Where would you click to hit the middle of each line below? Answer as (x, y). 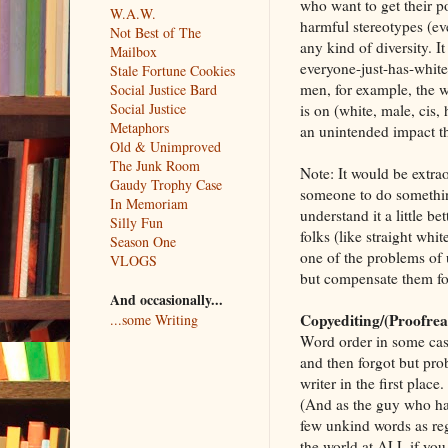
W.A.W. (132, 13)
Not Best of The (155, 32)
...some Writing (153, 319)
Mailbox (133, 51)
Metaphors (139, 127)
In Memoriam (148, 203)
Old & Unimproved (165, 146)
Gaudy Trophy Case (165, 184)
